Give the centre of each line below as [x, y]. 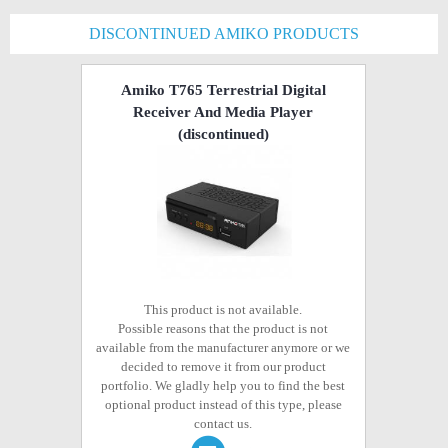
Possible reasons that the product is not [223, 328]
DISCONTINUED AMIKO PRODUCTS [224, 33]
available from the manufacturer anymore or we [223, 347]
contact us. [223, 423]
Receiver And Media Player [223, 112]
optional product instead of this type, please [223, 404]
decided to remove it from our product [223, 366]
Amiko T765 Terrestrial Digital [223, 90]
